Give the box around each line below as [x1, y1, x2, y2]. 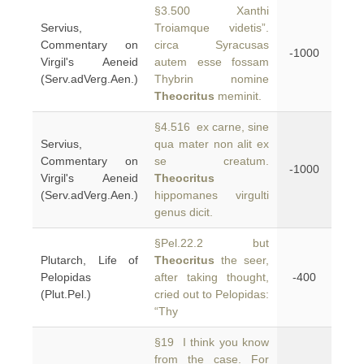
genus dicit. [154, 206, 213, 219]
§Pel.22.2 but [154, 236, 269, 249]
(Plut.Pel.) [41, 288, 91, 301]
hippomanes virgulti [154, 188, 269, 201]
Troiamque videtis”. [154, 21, 269, 34]
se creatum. [154, 154, 269, 167]
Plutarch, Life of [41, 253, 138, 266]
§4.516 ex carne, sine [154, 120, 269, 133]
